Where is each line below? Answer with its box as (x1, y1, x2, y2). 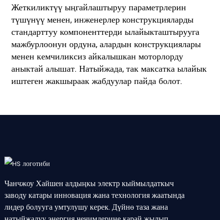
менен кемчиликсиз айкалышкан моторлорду (11, 51, 183, 63)
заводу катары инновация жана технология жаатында (4, 191, 185, 201)
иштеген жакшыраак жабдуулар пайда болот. (11, 76, 182, 87)
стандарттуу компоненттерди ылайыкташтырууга (11, 27, 199, 38)
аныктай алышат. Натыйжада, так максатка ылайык (11, 63, 207, 75)
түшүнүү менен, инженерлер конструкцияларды (11, 14, 193, 26)
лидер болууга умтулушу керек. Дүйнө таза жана (4, 202, 168, 213)
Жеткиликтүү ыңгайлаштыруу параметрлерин (11, 2, 186, 14)
